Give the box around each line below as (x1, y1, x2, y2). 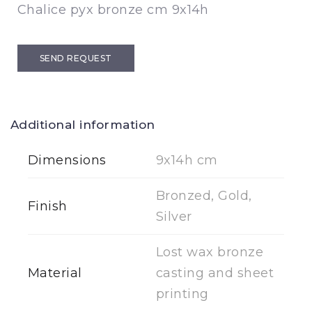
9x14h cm (156, 153, 218, 168)
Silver (156, 209, 192, 224)
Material (28, 265, 82, 281)
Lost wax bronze (156, 244, 264, 260)
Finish (28, 198, 68, 214)
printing (156, 286, 209, 302)
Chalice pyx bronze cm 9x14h (17, 2, 209, 17)
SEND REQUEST (40, 53, 112, 63)
